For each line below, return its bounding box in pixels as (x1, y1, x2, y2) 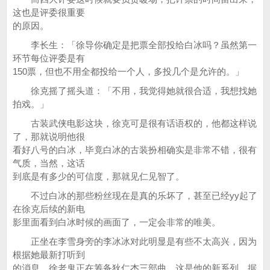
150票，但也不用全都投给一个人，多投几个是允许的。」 (13, 66, 244, 77)
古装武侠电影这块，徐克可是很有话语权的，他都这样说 (13, 118, 257, 128)
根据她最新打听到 (13, 250, 85, 260)
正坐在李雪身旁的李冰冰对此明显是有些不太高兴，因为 (13, 236, 257, 246)
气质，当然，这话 (13, 158, 85, 168)
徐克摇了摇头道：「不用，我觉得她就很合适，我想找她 (13, 86, 257, 96)
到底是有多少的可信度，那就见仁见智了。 (13, 171, 184, 181)
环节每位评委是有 (13, 53, 85, 63)
